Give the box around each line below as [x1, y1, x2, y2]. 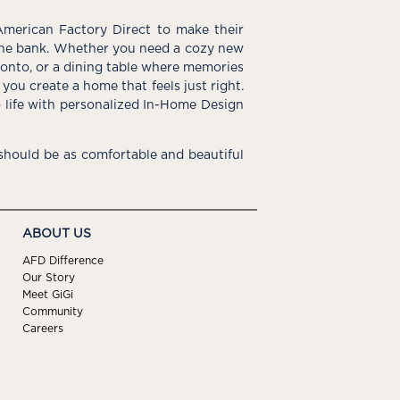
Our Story [21, 272, 75, 284]
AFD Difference [21, 255, 104, 267]
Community [21, 306, 83, 318]
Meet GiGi [21, 289, 73, 301]
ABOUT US [21, 227, 91, 240]
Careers [21, 323, 63, 335]
